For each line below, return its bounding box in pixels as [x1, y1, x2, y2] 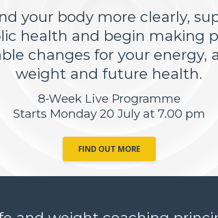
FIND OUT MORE [78, 143, 140, 154]
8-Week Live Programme [37, 91, 181, 106]
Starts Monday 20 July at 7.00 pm [13, 107, 205, 121]
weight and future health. [16, 65, 202, 83]
